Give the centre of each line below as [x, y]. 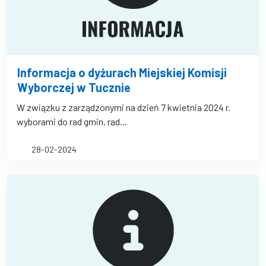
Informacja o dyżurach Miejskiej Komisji [122, 72]
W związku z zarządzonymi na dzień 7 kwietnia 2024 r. [123, 107]
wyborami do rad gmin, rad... [72, 121]
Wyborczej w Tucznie [74, 87]
